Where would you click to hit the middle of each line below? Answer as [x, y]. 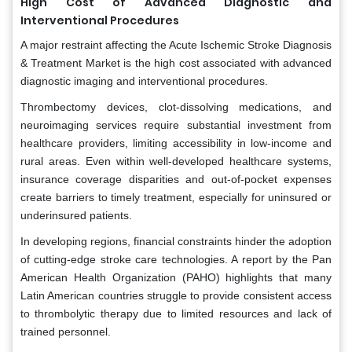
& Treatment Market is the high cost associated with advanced [176, 63]
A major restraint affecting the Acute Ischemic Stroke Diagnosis [176, 45]
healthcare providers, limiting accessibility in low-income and [176, 143]
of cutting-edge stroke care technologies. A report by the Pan [176, 260]
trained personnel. [66, 332]
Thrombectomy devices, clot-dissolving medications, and [176, 107]
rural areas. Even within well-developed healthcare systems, [176, 161]
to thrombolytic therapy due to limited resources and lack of [176, 314]
